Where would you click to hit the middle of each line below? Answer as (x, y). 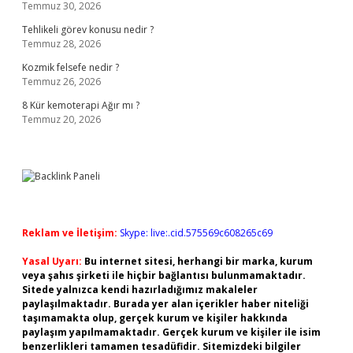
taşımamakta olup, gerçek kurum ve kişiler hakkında (155, 318)
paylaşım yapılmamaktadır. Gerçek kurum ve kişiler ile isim (171, 332)
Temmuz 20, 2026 (61, 119)
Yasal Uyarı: (52, 261)
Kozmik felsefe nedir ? (71, 67)
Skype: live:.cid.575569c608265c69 (196, 233)
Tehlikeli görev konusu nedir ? (88, 30)
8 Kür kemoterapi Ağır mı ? (81, 105)
